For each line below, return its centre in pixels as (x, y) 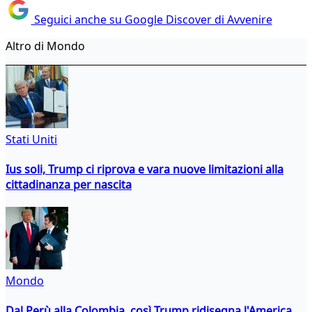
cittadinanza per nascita (69, 184)
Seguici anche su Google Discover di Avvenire (151, 19)
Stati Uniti (31, 139)
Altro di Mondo (45, 46)
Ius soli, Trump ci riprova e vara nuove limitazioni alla (145, 169)
